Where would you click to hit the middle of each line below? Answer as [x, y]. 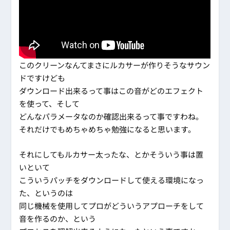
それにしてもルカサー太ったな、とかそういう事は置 [111, 154]
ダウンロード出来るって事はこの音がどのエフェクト [111, 90]
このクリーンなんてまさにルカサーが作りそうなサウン [115, 65]
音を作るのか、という [58, 218]
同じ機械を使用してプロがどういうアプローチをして [112, 205]
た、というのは [46, 193]
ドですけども [42, 78]
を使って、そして [50, 103]
